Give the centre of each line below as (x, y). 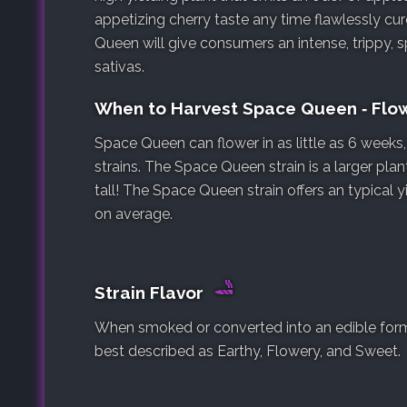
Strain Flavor (151, 292)
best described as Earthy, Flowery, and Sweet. (248, 351)
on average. (134, 213)
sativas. (119, 66)
